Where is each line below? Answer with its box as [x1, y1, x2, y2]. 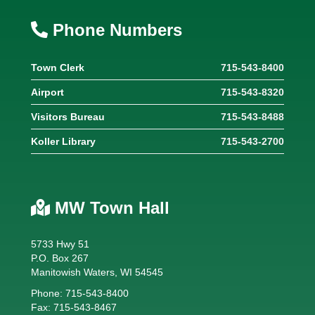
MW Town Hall [50, 198, 169, 217]
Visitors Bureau [31, 110, 105, 122]
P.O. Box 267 [31, 252, 89, 264]
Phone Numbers [48, 20, 182, 39]
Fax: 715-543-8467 [31, 301, 117, 313]
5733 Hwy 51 [31, 238, 89, 250]
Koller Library [31, 135, 96, 147]
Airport [31, 86, 64, 98]
